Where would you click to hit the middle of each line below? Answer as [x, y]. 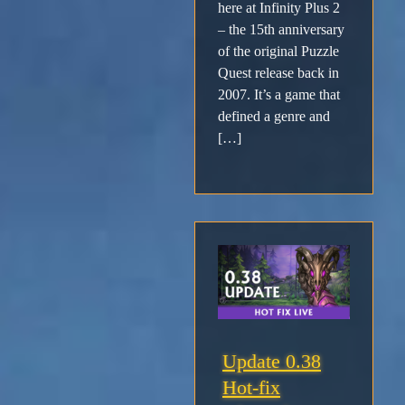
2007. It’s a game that [279, 95]
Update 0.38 [272, 362]
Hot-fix [251, 388]
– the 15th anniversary [281, 30]
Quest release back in [278, 73]
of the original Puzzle [278, 52]
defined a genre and [274, 117]
